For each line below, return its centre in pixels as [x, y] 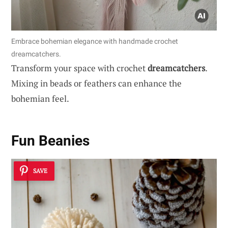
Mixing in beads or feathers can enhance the [96, 83]
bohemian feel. [40, 99]
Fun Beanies [50, 140]
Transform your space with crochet [79, 68]
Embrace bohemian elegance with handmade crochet [95, 41]
